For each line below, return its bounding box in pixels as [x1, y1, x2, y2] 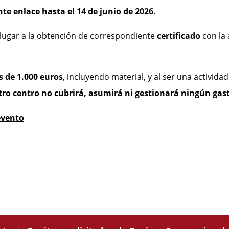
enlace [13, 6, 40, 17]
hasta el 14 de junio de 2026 [39, 6, 153, 17]
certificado [156, 30, 202, 42]
